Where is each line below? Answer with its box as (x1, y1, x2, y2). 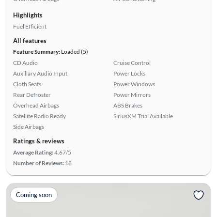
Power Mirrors (113, 91, 151, 99)
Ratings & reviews (13, 137, 64, 145)
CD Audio (13, 59, 38, 67)
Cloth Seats (13, 80, 41, 88)
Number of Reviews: (13, 159, 64, 167)
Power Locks (113, 70, 145, 77)
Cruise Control (113, 59, 151, 67)
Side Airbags (13, 123, 44, 131)
